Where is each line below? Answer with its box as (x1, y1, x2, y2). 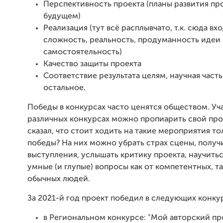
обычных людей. (27, 175, 90, 183)
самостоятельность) (43, 48, 122, 56)
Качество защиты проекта (43, 60, 141, 68)
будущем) (43, 12, 81, 20)
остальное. (43, 84, 86, 92)
